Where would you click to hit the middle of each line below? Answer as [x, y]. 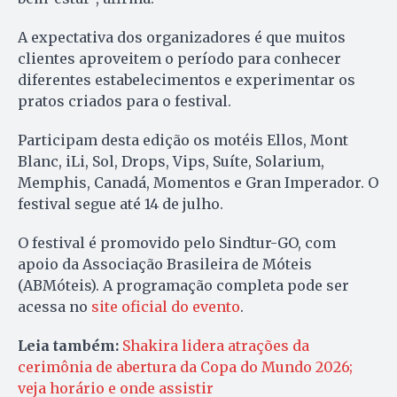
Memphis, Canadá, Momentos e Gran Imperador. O [198, 183]
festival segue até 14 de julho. [121, 204]
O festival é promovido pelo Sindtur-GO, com [177, 243]
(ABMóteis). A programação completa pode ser [183, 286]
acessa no [54, 307]
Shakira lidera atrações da [216, 346]
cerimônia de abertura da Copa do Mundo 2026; [185, 367]
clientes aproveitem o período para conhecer [179, 59]
